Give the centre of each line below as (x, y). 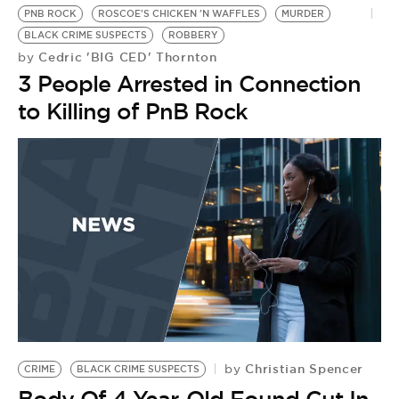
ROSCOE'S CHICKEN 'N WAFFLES (179, 13)
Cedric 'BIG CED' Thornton (126, 57)
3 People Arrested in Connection (189, 83)
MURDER (303, 13)
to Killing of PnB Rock (133, 111)
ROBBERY (193, 35)
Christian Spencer (302, 369)
